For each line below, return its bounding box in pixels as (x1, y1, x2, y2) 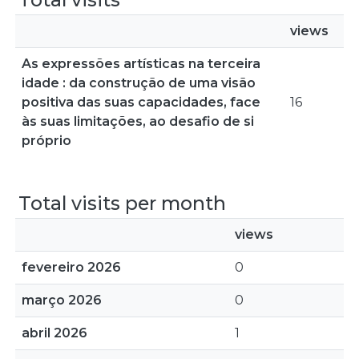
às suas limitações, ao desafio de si (22, 114, 254, 129)
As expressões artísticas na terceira (22, 56, 260, 71)
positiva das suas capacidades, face (22, 95, 260, 110)
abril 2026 (22, 325, 87, 341)
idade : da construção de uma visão (22, 75, 256, 91)
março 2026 (22, 292, 102, 308)
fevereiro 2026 (22, 260, 121, 275)
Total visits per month (18, 192, 226, 215)
